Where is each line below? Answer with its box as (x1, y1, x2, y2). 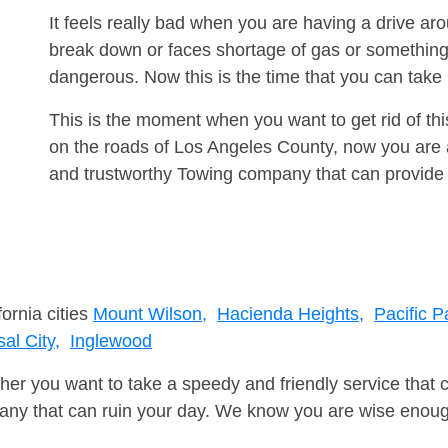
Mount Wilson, (93, 304, 207, 325)
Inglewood (70, 331, 152, 352)
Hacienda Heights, (217, 304, 364, 325)
